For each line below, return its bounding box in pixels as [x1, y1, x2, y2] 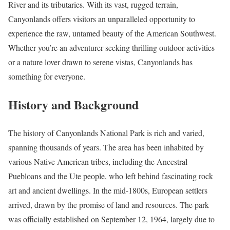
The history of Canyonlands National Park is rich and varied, [8, 127, 204, 138]
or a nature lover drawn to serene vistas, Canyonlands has [8, 56, 193, 68]
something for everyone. [8, 71, 85, 82]
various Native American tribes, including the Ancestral [8, 156, 187, 167]
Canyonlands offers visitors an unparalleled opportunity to [8, 13, 195, 25]
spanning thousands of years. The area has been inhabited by [8, 141, 204, 152]
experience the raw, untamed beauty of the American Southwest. [8, 28, 216, 39]
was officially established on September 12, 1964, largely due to [8, 213, 215, 224]
